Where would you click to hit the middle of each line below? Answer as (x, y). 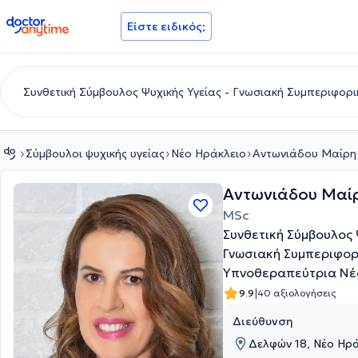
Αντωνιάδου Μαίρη (304, 153)
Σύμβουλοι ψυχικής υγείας (95, 153)
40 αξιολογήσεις (297, 292)
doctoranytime (51, 22)
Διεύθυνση (263, 321)
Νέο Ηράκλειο (209, 153)
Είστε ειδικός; (166, 26)
